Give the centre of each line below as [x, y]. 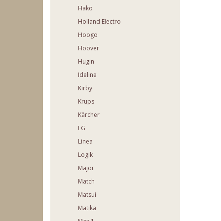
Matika [87, 208]
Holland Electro [99, 22]
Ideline [87, 75]
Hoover [89, 48]
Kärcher [89, 115]
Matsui [87, 195]
